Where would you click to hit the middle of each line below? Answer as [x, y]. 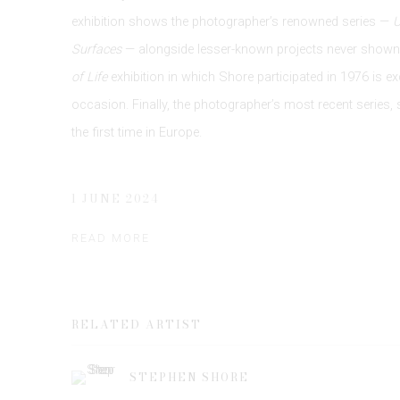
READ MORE [111, 238]
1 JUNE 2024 [116, 199]
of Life [89, 77]
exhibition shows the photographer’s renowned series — [232, 22]
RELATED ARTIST [137, 325]
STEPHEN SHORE [189, 378]
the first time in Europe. [137, 133]
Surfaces [96, 50]
